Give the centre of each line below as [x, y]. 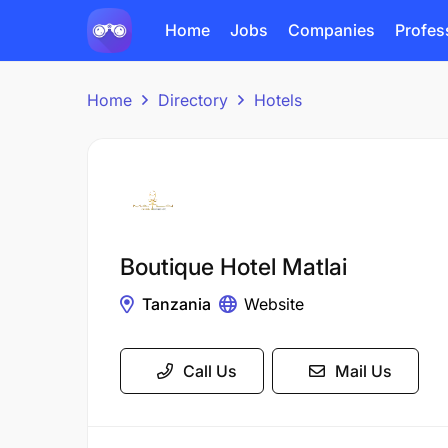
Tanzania [176, 304]
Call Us [210, 371]
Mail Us [363, 371]
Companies [331, 30]
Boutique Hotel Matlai [233, 267]
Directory [193, 100]
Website [274, 304]
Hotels [278, 100]
